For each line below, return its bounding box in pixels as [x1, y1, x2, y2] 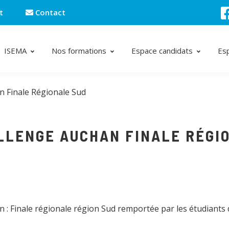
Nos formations [52, 45, 106, 56]
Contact [33, 7, 65, 17]
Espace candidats [131, 45, 193, 56]
